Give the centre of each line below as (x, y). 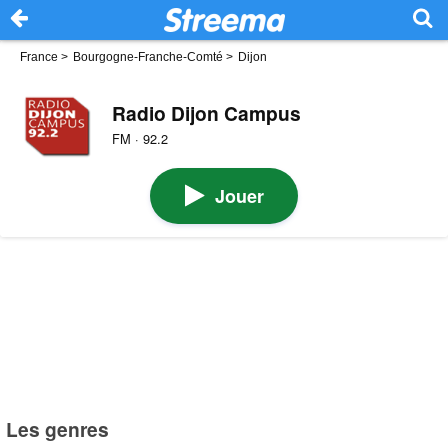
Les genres (58, 428)
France (39, 57)
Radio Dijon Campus (206, 112)
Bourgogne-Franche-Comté (148, 57)
